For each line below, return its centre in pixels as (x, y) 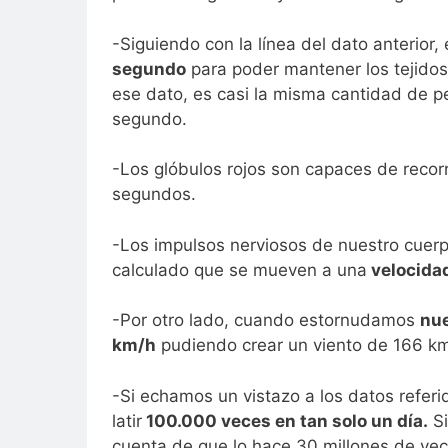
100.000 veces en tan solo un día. (285, 420)
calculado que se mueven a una (239, 269)
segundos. (154, 194)
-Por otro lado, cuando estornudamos (266, 320)
